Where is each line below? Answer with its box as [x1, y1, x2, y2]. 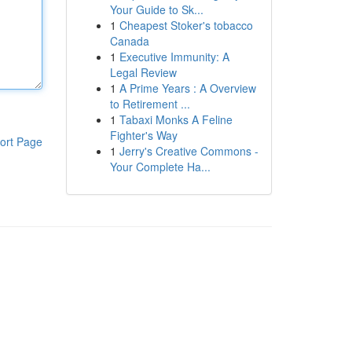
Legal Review [109, 64, 177, 80]
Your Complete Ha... [109, 159, 211, 174]
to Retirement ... [109, 96, 190, 112]
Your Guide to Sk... [109, 2, 203, 17]
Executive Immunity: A [119, 49, 229, 64]
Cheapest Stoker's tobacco [119, 17, 253, 33]
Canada [109, 33, 149, 49]
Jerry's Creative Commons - [119, 143, 258, 159]
